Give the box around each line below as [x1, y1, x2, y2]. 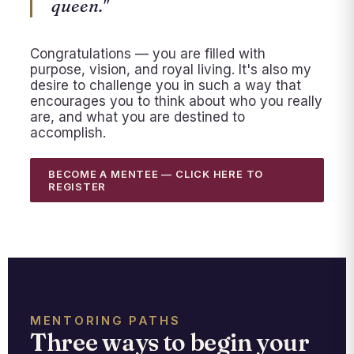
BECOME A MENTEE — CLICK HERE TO [48, 168, 264, 181]
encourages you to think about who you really [30, 93, 322, 110]
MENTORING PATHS [30, 313, 181, 329]
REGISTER [48, 180, 107, 194]
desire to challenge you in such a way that [30, 77, 301, 94]
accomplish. [30, 125, 106, 141]
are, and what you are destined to [30, 109, 245, 126]
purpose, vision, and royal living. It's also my [30, 62, 311, 78]
